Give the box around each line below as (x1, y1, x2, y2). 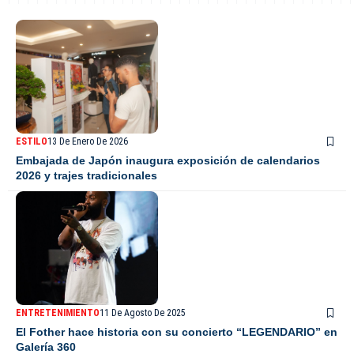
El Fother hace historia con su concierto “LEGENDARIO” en (16, 326, 337, 339)
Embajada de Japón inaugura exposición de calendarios (16, 154, 320, 168)
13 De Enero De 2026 (47, 136, 128, 148)
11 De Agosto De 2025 (100, 307, 186, 319)
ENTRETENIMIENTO (16, 307, 100, 319)
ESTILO (16, 136, 47, 148)
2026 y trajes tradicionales (16, 169, 157, 183)
